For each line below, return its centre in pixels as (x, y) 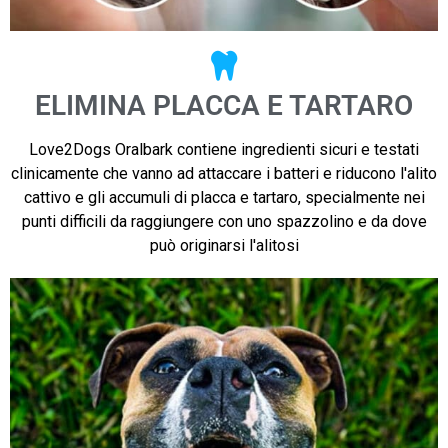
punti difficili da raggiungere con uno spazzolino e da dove (224, 222)
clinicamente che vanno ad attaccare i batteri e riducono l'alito (224, 174)
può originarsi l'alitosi (224, 246)
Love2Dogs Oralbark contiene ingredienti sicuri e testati (224, 150)
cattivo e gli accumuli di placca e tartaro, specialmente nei (224, 198)
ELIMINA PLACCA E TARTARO (224, 106)
